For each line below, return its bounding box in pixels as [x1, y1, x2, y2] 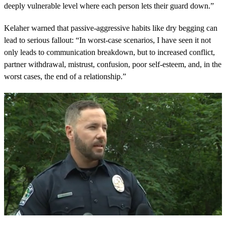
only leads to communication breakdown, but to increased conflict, [4, 47, 215, 56]
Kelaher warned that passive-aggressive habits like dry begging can [4, 23, 217, 32]
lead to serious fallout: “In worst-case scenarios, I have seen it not [4, 35, 211, 44]
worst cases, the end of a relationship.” [4, 72, 126, 81]
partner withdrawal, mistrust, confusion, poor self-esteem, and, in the [4, 60, 221, 69]
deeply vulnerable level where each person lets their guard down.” [4, 1, 214, 10]
